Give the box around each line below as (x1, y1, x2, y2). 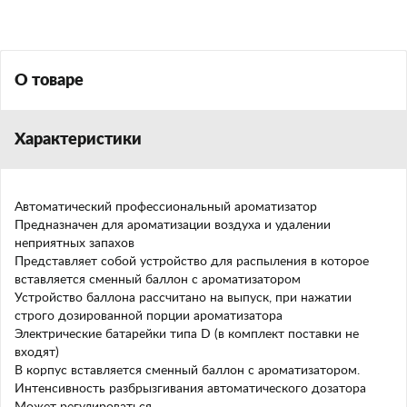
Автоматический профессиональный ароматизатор (15, 201, 317, 213)
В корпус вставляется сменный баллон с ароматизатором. (15, 364, 360, 377)
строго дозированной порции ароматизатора (15, 310, 283, 323)
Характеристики (15, 132, 142, 148)
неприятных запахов (15, 237, 134, 250)
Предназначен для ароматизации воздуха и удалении (15, 219, 331, 232)
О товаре (15, 73, 84, 89)
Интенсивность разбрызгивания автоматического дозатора (15, 382, 366, 395)
